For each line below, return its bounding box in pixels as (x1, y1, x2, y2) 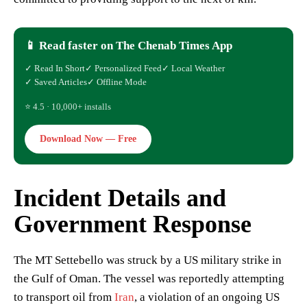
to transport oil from (14, 291, 114, 304)
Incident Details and (14, 184, 226, 212)
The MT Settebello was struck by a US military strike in (14, 254, 282, 267)
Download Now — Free (40, 134, 136, 145)
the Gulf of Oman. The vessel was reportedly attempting (14, 272, 284, 286)
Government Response (14, 210, 251, 238)
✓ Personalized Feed (85, 63, 162, 74)
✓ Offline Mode (87, 77, 147, 88)
